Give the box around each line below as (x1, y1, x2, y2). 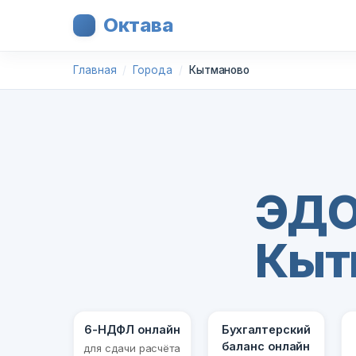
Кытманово (188, 64, 250, 76)
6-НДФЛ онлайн (83, 323, 180, 337)
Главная (73, 64, 117, 76)
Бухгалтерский (221, 323, 311, 337)
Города (133, 64, 172, 76)
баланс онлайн (222, 339, 311, 354)
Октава (103, 14, 174, 37)
